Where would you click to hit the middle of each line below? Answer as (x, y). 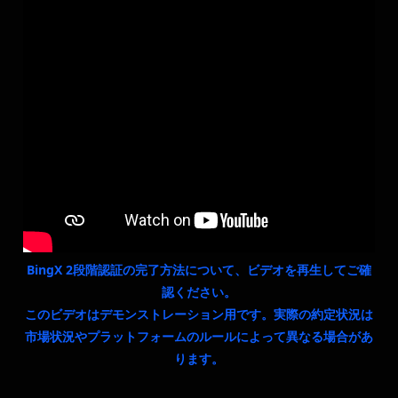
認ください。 (199, 292)
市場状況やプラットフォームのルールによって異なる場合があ (199, 336)
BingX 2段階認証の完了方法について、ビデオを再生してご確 (199, 270)
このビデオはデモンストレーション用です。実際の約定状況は (199, 314)
